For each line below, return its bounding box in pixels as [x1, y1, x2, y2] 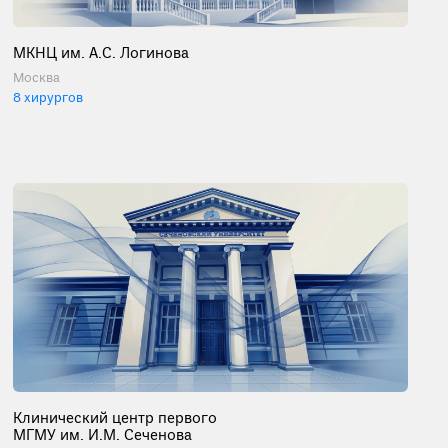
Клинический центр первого [13, 408, 218, 429]
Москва [13, 70, 61, 88]
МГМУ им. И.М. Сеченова [13, 425, 193, 446]
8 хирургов [13, 90, 84, 108]
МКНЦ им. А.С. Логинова [13, 44, 190, 65]
